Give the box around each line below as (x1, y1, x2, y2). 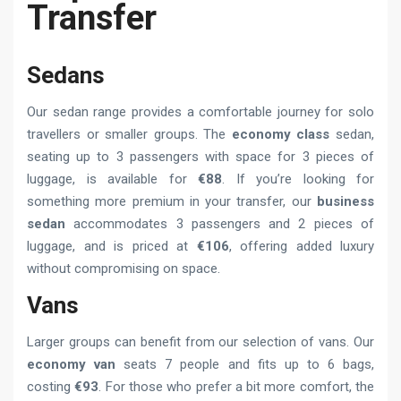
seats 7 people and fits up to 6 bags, (115, 355, 375, 372)
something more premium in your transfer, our (27, 192, 317, 209)
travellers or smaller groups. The (27, 125, 232, 142)
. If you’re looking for (222, 170, 374, 187)
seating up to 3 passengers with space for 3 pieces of (27, 148, 374, 165)
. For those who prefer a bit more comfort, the (98, 378, 375, 395)
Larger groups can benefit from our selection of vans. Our (27, 333, 374, 350)
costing (27, 378, 75, 395)
